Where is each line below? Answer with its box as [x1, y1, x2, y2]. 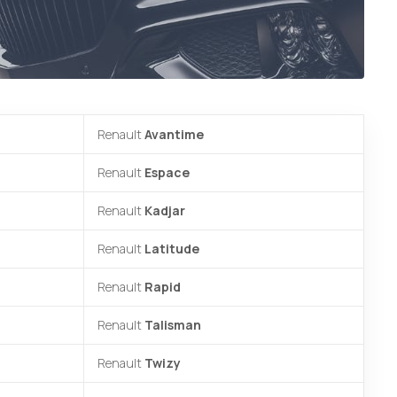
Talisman [144, 316, 201, 333]
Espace [144, 164, 190, 181]
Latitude [144, 240, 199, 257]
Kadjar [144, 202, 185, 219]
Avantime [144, 126, 204, 143]
